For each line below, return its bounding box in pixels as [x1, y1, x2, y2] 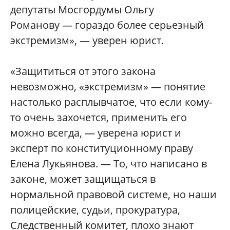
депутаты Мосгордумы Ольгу [10, 3, 154, 17]
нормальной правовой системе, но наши [10, 187, 217, 202]
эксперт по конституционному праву [10, 141, 193, 156]
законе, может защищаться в [10, 172, 156, 186]
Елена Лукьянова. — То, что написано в [10, 157, 207, 171]
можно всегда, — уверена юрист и [10, 126, 181, 140]
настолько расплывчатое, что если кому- [10, 95, 212, 109]
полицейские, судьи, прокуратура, [10, 203, 180, 217]
